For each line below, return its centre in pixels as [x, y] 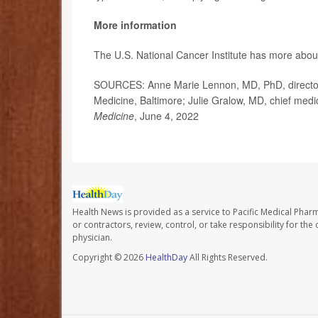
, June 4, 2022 [166, 116]
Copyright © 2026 [109, 257]
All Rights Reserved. [227, 257]
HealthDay [166, 257]
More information [135, 25]
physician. [92, 237]
